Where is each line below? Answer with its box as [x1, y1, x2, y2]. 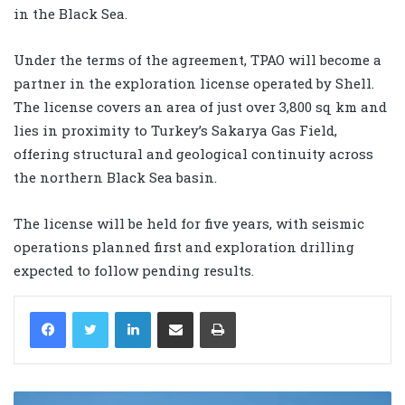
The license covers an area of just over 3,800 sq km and [14, 98, 387, 117]
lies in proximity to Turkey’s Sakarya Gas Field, [14, 121, 337, 140]
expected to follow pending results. [14, 261, 254, 280]
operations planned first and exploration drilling [14, 238, 354, 257]
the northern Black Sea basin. [14, 168, 217, 187]
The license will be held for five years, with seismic [14, 214, 364, 233]
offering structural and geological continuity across [14, 145, 373, 164]
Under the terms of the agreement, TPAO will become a [14, 51, 381, 70]
